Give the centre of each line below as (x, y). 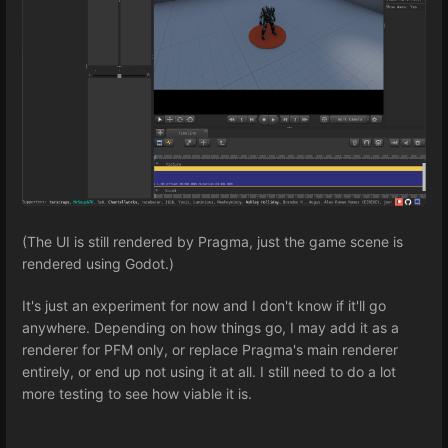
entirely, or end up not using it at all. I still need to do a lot (209, 371)
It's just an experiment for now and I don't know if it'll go (204, 305)
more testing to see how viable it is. (137, 393)
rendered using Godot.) (98, 264)
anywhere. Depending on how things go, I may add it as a (210, 327)
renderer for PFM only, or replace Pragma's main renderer (210, 349)
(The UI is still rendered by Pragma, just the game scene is (212, 242)
